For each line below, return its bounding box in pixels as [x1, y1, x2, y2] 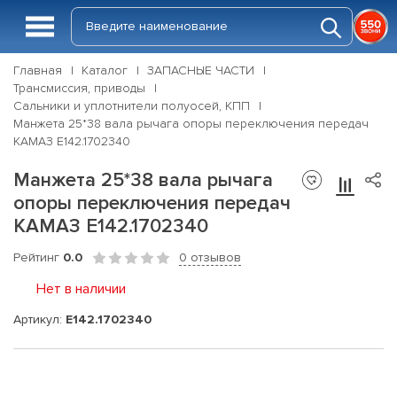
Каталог [82, 63, 128, 78]
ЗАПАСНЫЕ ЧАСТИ [147, 63, 254, 78]
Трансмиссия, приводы [13, 81, 145, 96]
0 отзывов [179, 250, 241, 265]
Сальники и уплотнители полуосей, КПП [13, 98, 250, 113]
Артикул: [13, 311, 66, 327]
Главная [13, 63, 62, 78]
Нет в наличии [36, 280, 126, 298]
